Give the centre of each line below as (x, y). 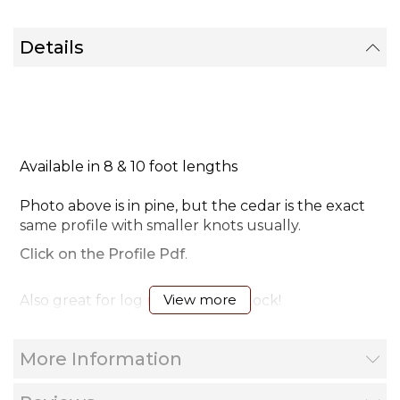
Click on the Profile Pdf (102, 254)
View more (200, 300)
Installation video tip (92, 347)
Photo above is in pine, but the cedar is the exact (192, 206)
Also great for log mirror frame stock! (150, 301)
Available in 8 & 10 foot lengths (129, 167)
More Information (101, 358)
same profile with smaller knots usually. (160, 226)
